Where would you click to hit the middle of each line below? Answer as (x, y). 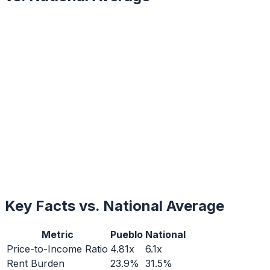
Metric (57, 235)
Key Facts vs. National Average (115, 206)
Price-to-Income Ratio (57, 249)
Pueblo (127, 235)
